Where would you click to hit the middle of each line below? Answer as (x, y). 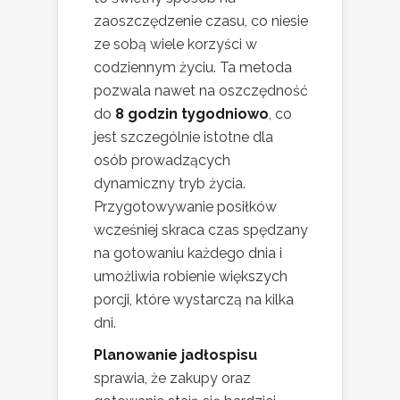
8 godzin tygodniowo (192, 114)
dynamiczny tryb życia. (170, 184)
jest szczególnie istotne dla (183, 137)
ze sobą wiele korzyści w (175, 45)
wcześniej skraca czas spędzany (201, 230)
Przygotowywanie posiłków (185, 207)
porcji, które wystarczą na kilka (194, 300)
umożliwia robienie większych (191, 277)
